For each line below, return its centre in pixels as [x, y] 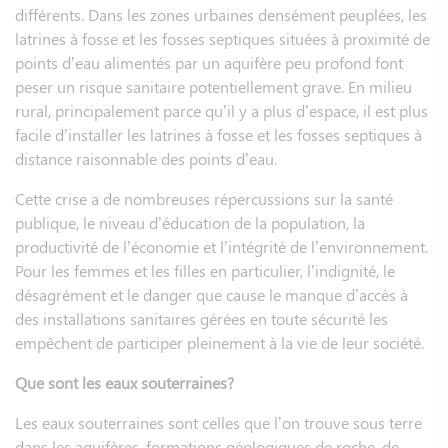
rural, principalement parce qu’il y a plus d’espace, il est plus [221, 110]
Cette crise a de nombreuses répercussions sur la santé [204, 198]
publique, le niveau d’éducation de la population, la [190, 222]
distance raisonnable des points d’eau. [146, 158]
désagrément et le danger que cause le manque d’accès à [211, 294]
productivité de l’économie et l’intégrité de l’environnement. [221, 246]
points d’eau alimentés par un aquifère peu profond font [209, 62]
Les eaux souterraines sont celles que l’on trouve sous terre [218, 422]
